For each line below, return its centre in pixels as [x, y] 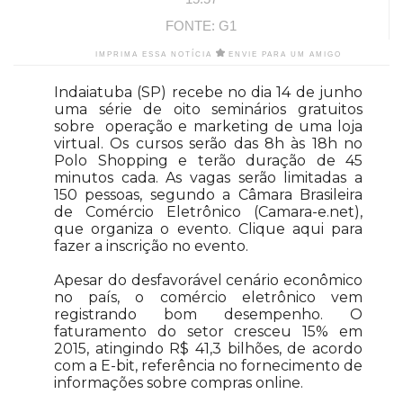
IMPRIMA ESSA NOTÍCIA [156, 54]
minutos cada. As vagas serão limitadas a [208, 178]
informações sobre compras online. [179, 383]
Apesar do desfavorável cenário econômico [208, 280]
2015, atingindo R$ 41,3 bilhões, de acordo [208, 349]
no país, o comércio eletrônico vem [208, 297]
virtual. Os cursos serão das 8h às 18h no [208, 143]
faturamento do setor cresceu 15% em [208, 331]
